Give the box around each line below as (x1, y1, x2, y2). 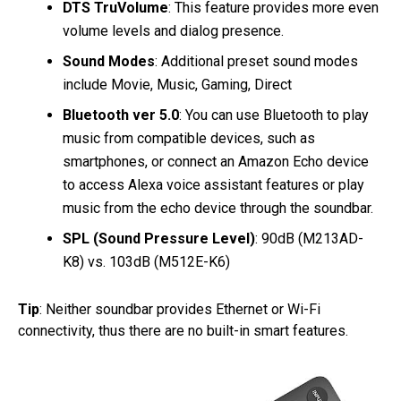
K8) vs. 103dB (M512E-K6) (63, 253, 230, 270)
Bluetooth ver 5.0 (63, 107, 179, 124)
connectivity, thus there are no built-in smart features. (18, 322, 348, 339)
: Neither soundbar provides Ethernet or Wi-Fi (39, 301, 320, 318)
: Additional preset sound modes (155, 53, 358, 70)
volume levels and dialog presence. (63, 22, 287, 39)
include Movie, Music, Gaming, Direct (63, 76, 292, 93)
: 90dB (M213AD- (255, 230, 363, 247)
